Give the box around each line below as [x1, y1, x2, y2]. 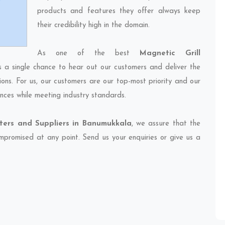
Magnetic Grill [140, 50, 200, 57]
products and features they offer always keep [37, 8, 200, 15]
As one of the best [37, 50, 140, 57]
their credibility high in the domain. [37, 22, 150, 29]
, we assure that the [131, 120, 201, 128]
